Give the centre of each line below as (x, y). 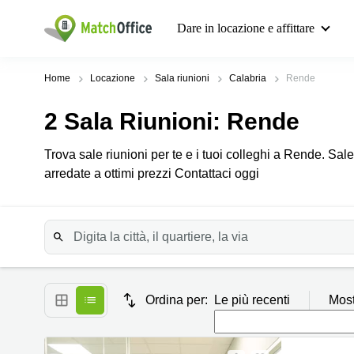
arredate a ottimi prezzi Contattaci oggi (152, 173)
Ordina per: (177, 300)
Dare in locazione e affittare (246, 28)
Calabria (248, 78)
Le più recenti (252, 300)
